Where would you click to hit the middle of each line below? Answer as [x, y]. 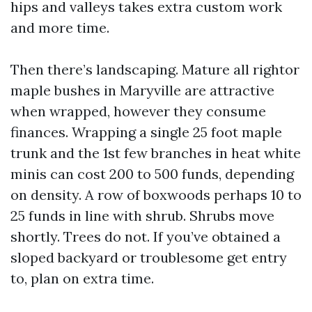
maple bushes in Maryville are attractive [142, 90]
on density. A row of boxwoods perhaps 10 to [156, 195]
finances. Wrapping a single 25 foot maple [146, 132]
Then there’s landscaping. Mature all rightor [155, 69]
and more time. [60, 28]
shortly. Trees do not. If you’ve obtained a [146, 236]
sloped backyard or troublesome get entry [149, 257]
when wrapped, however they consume [138, 111]
